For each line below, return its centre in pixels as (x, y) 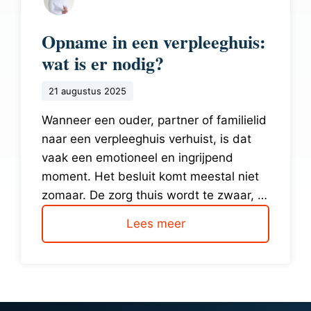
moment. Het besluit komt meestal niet (150, 176)
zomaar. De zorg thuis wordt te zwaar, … (154, 195)
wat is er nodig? (103, 63)
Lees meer (155, 223)
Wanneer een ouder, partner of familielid (154, 120)
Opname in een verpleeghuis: (154, 41)
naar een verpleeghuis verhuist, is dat (146, 138)
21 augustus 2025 (87, 91)
